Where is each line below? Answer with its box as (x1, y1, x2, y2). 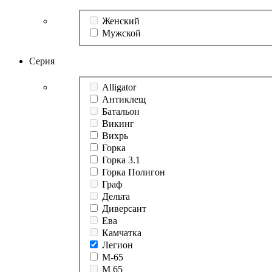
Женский (102, 15, 140, 26)
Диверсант (102, 203, 146, 214)
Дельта (102, 191, 130, 202)
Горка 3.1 (102, 155, 140, 166)
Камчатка (102, 228, 141, 239)
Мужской (102, 27, 141, 38)
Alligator (102, 82, 136, 93)
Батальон (102, 106, 140, 117)
